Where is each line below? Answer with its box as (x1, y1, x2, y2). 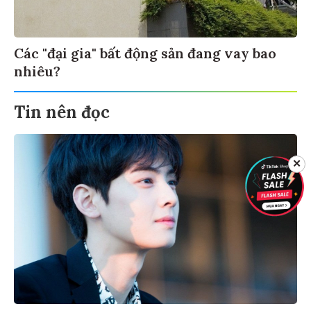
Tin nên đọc (14, 99, 110, 121)
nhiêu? (14, 60, 60, 78)
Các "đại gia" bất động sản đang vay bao (14, 42, 276, 60)
